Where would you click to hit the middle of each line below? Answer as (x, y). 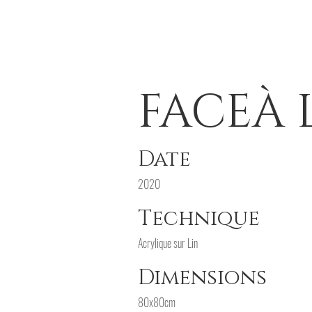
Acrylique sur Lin (168, 243)
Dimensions (202, 278)
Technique (199, 219)
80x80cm (157, 302)
